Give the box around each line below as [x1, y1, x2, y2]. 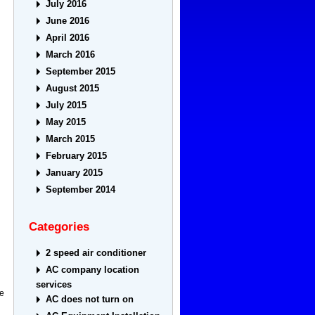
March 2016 [46, 49, 96, 60]
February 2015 [46, 150, 108, 162]
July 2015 [46, 100, 87, 111]
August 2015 [46, 83, 100, 94]
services [36, 279, 72, 290]
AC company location [46, 264, 140, 276]
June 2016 [46, 15, 90, 27]
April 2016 [46, 32, 90, 44]
